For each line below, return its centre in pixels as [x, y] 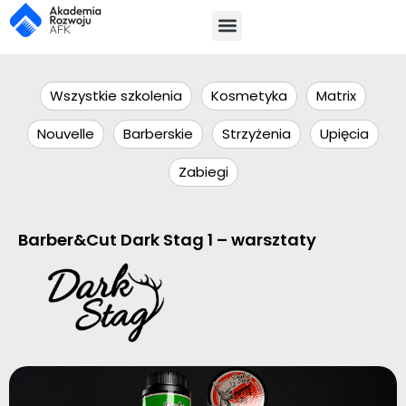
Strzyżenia [256, 134]
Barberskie [158, 134]
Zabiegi [203, 172]
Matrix [336, 96]
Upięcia [344, 134]
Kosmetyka [249, 96]
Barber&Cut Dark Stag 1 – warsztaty [167, 240]
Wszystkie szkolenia [116, 96]
